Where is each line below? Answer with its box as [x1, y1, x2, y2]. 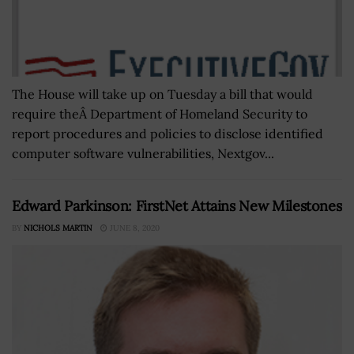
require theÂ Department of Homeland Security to [12, 105, 307, 122]
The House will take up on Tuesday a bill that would [12, 85, 313, 102]
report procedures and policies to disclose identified [12, 125, 323, 141]
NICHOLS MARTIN [24, 222, 92, 233]
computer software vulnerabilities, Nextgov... [12, 145, 274, 161]
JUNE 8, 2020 [107, 222, 160, 233]
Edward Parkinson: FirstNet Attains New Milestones [12, 196, 342, 215]
